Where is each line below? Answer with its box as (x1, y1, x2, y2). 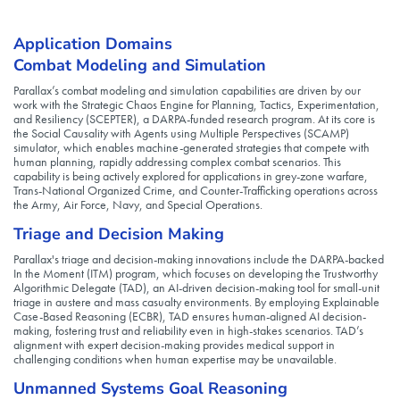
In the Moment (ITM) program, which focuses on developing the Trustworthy (13, 265, 378, 282)
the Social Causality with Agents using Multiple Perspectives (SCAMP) (13, 125, 349, 142)
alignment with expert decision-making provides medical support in (13, 337, 335, 354)
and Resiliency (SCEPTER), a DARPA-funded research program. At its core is (13, 111, 375, 128)
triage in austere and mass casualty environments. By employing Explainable (13, 294, 379, 311)
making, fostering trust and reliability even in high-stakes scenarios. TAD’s (13, 322, 363, 339)
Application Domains (13, 33, 172, 55)
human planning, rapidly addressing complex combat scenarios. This (13, 154, 341, 171)
